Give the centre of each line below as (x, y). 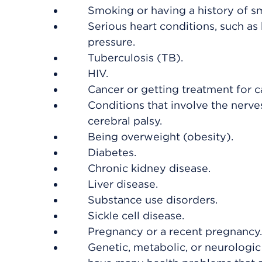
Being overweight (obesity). (161, 137)
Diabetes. (112, 152)
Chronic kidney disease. (149, 168)
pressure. (111, 42)
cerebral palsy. (125, 121)
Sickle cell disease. (136, 216)
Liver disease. (123, 184)
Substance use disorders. (153, 200)
